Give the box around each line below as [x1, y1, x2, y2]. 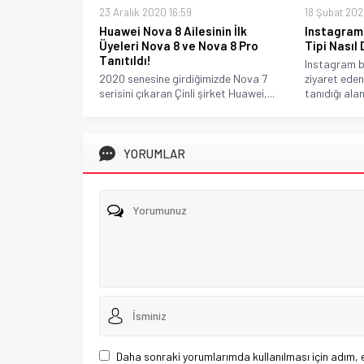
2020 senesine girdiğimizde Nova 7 [99, 71, 267, 85]
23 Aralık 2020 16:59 [99, 5, 192, 19]
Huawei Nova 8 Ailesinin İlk [99, 23, 247, 38]
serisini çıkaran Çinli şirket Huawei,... [99, 85, 275, 100]
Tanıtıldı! [99, 52, 151, 67]
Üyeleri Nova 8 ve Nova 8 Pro [99, 37, 258, 53]
